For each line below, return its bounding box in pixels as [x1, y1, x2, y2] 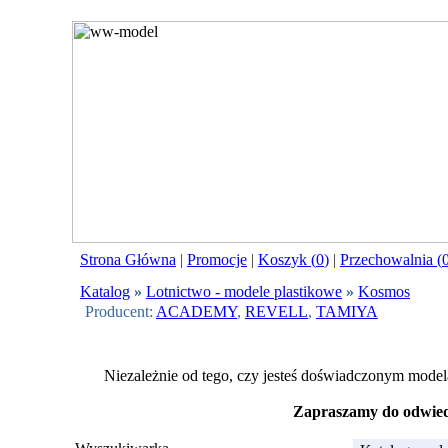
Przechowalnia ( [340, 251, 442, 268]
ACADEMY [156, 303, 237, 320]
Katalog [80, 283, 130, 300]
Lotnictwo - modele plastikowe [146, 283, 342, 300]
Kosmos [358, 283, 410, 300]
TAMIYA [316, 303, 378, 320]
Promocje [187, 251, 247, 268]
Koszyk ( [258, 251, 316, 268]
